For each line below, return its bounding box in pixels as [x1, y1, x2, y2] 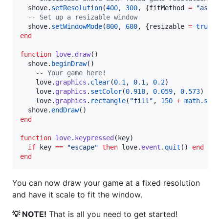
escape [71, 143, 94, 151]
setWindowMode [51, 22, 102, 30]
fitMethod [149, 3, 184, 12]
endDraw [51, 106, 79, 114]
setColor [90, 87, 122, 95]
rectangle [90, 96, 126, 105]
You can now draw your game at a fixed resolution [12, 177, 200, 188]
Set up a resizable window [36, 13, 137, 21]
